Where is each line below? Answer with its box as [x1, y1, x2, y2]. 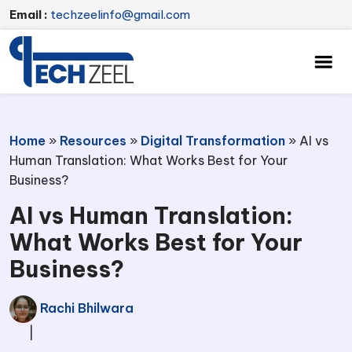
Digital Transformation [141, 133, 285, 148]
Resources [60, 133, 126, 148]
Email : [9, 7, 48, 22]
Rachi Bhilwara [37, 299, 134, 316]
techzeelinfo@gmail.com [48, 7, 190, 22]
